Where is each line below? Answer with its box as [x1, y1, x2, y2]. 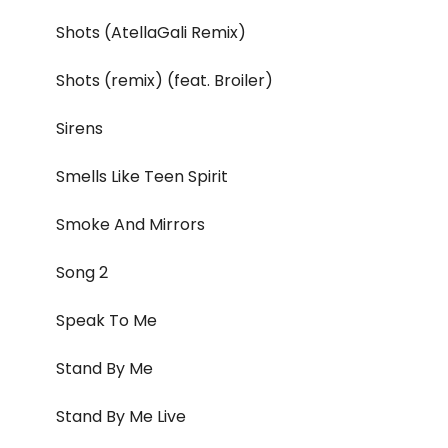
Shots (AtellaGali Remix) [56, 21, 246, 45]
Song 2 [56, 261, 108, 285]
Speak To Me [56, 309, 157, 333]
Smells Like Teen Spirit [56, 165, 228, 189]
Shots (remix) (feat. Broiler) [56, 69, 273, 93]
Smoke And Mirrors [56, 213, 205, 237]
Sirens [56, 117, 103, 141]
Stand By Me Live [56, 405, 186, 429]
